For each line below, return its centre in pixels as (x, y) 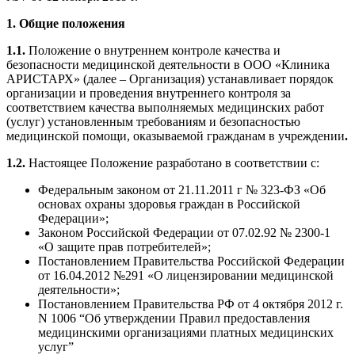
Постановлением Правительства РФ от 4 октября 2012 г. (191, 304)
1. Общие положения (66, 24)
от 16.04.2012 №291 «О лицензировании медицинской (186, 276)
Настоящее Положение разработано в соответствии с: (172, 163)
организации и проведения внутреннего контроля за (149, 94)
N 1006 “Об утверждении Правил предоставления (174, 319)
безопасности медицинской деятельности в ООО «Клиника (168, 65)
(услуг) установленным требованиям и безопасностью (153, 122)
